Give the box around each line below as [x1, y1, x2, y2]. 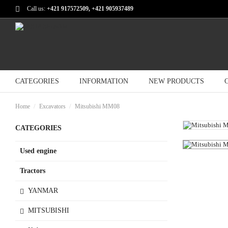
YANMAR [28, 186, 58, 194]
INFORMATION [79, 77, 128, 85]
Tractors [20, 166, 45, 175]
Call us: [25, 5, 47, 12]
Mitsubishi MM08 [74, 102, 120, 110]
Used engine [20, 147, 56, 155]
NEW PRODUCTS [149, 77, 204, 85]
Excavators [39, 102, 66, 110]
